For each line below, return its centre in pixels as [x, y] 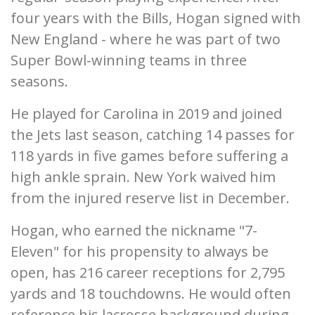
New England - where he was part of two [146, 39]
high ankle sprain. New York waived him [143, 177]
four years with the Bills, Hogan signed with [156, 18]
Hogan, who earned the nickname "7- [134, 231]
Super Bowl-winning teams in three [129, 60]
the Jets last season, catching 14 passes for [153, 135]
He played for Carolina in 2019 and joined [146, 114]
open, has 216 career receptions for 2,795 [148, 273]
